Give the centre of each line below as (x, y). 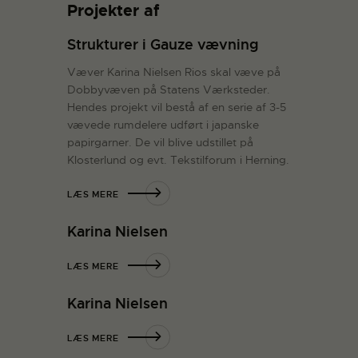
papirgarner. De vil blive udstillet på (160, 142)
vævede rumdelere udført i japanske (163, 124)
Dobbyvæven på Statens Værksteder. (169, 89)
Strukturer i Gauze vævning (163, 45)
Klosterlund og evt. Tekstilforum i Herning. (178, 159)
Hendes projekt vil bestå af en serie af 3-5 (177, 107)
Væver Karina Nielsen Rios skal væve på (174, 72)
